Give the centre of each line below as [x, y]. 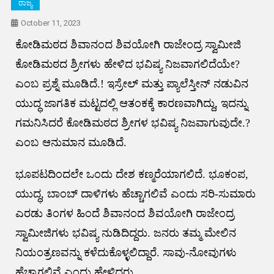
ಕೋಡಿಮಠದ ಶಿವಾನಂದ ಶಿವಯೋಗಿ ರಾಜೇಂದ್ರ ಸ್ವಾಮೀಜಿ [128, 45]
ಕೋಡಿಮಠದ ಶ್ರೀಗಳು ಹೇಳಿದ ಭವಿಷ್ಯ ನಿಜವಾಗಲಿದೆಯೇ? [127, 65]
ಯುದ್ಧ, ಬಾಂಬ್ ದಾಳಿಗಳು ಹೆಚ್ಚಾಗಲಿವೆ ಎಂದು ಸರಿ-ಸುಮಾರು [135, 194]
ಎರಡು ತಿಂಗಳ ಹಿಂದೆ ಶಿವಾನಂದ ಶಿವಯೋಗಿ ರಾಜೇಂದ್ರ [124, 214]
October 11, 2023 [50, 23]
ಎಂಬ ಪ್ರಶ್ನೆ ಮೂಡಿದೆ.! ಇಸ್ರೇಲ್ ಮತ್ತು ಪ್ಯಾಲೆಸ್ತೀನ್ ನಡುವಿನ [131, 84]
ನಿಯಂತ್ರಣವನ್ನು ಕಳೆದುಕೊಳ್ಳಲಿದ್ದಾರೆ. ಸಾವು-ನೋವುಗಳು [126, 253]
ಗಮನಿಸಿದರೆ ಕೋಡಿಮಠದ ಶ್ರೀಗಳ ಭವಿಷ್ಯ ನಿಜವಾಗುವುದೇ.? [132, 123]
